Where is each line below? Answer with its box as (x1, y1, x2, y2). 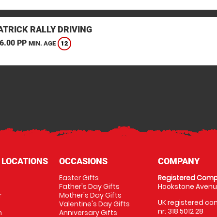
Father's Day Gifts (59, 182, 120, 191)
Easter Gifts (59, 173, 99, 183)
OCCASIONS (59, 156, 108, 166)
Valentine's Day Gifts (59, 199, 130, 209)
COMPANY (158, 156, 200, 166)
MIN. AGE (28, 40, 56, 47)
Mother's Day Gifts (59, 190, 122, 200)
